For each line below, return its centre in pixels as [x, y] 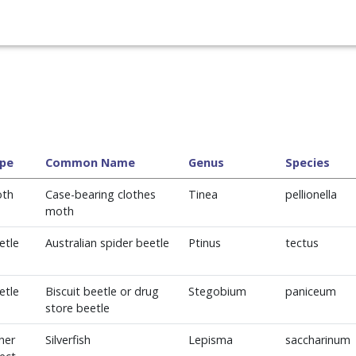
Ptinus [204, 243]
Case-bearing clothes [100, 194]
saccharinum [317, 340]
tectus [302, 243]
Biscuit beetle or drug [102, 291]
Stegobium [217, 291]
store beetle [77, 308]
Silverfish [68, 340]
